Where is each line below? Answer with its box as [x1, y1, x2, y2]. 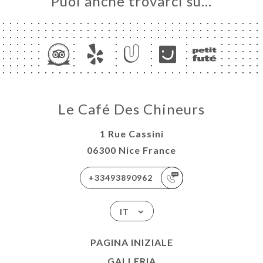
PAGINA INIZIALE [90, 237, 173, 248]
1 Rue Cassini [99, 128, 164, 140]
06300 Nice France [87, 144, 176, 156]
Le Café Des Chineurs [58, 100, 205, 118]
